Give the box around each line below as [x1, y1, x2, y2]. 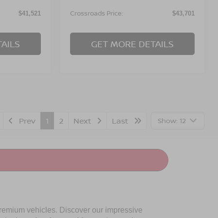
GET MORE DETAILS [91, 37, 174, 50]
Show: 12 [158, 115, 186, 125]
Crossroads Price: [70, 8, 124, 18]
